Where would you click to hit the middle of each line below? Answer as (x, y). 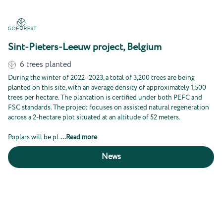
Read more (82, 137)
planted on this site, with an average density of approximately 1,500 (107, 88)
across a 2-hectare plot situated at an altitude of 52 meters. (94, 117)
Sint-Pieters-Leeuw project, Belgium (85, 47)
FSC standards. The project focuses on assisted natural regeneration (109, 108)
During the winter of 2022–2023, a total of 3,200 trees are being (101, 78)
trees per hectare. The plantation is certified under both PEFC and (105, 98)
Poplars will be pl (33, 137)
